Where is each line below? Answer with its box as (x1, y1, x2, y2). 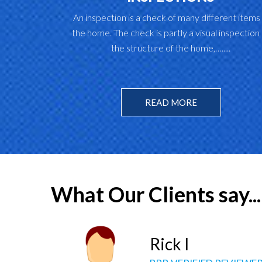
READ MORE (144, 97, 197, 108)
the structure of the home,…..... (111, 42, 230, 53)
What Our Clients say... (51, 181, 261, 207)
